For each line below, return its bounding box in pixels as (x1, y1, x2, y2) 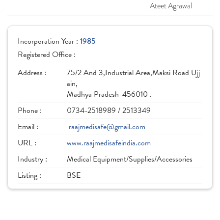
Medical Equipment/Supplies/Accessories (67, 153, 192, 165)
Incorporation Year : (18, 35, 80, 47)
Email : (18, 121, 38, 133)
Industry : (18, 153, 47, 165)
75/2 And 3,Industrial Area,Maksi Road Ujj (67, 67, 200, 79)
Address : (18, 67, 47, 79)
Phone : (18, 105, 42, 116)
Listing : (18, 169, 41, 181)
